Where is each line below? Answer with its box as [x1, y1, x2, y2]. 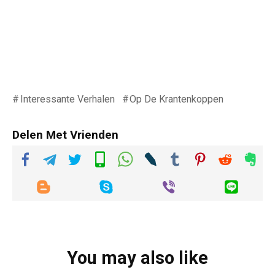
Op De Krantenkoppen [130, 93, 224, 105]
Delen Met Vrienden [12, 127, 118, 142]
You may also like [67, 247, 208, 268]
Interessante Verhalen [20, 93, 115, 105]
